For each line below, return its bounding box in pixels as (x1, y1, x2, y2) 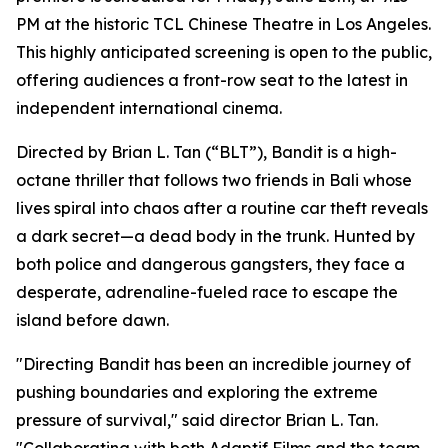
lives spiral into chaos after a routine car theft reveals (16, 198, 428, 219)
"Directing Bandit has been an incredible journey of (16, 354, 411, 375)
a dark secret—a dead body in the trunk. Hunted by (16, 226, 415, 247)
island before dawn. (16, 310, 169, 331)
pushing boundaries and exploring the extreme (16, 382, 378, 403)
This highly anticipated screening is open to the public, (16, 42, 432, 63)
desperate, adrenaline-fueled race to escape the (16, 282, 398, 303)
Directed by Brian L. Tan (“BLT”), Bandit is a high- (16, 142, 397, 163)
